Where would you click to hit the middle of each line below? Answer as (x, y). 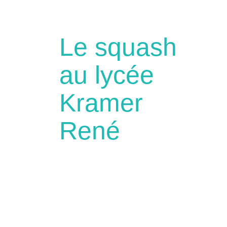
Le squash (118, 47)
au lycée (107, 75)
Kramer (101, 103)
